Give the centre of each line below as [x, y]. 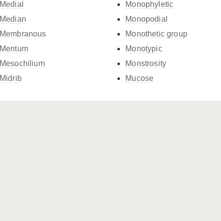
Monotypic [144, 49]
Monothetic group [156, 34]
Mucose [140, 78]
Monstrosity [146, 63]
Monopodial [147, 19]
